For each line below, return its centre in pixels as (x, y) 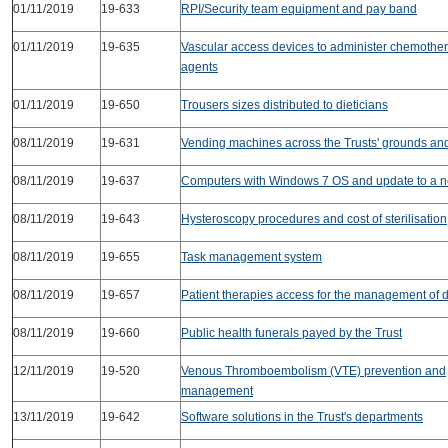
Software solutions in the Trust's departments (302, 417)
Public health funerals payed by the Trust (291, 333)
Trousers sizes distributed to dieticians (284, 105)
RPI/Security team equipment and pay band (299, 9)
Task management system (251, 257)
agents (199, 67)
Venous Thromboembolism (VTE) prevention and (313, 371)
